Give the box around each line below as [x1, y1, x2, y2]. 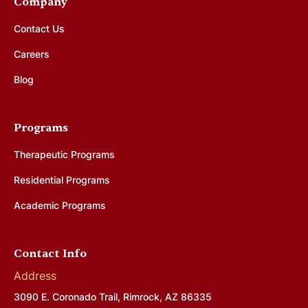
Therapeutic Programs [14, 148, 115, 160]
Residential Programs [14, 173, 110, 186]
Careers [14, 47, 49, 60]
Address [14, 268, 56, 283]
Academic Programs [14, 199, 106, 211]
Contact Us [14, 22, 65, 34]
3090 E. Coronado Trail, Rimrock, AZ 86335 [14, 290, 212, 302]
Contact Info [14, 246, 87, 261]
